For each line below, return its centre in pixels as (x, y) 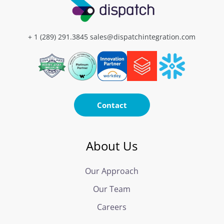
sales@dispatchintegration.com (143, 36)
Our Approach (112, 171)
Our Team (112, 189)
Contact (112, 105)
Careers (112, 207)
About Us (112, 145)
